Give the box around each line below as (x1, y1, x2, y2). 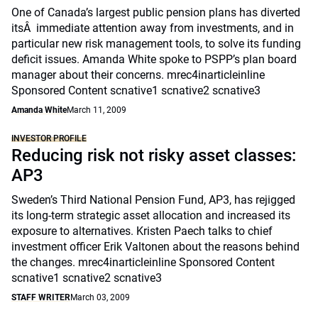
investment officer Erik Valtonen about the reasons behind (11, 240, 300, 253)
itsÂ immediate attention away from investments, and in (11, 21, 294, 35)
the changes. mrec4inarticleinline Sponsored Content (11, 256, 275, 269)
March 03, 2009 (70, 292, 130, 302)
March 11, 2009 (67, 105, 126, 115)
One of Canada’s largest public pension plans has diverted (11, 6, 300, 19)
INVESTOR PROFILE (11, 133, 87, 143)
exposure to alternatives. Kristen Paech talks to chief (11, 224, 273, 238)
